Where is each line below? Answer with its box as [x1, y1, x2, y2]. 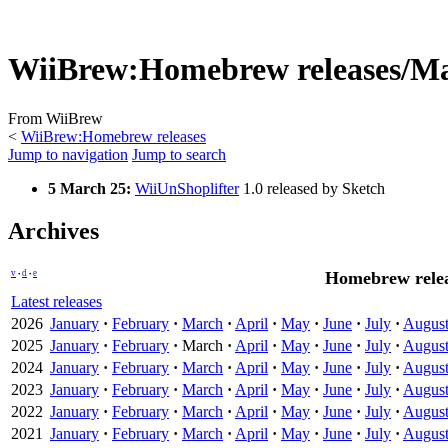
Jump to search [132, 145, 226, 163]
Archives [8, 217, 99, 244]
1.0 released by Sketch [239, 179, 385, 197]
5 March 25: [48, 179, 131, 197]
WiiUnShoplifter [135, 179, 239, 197]
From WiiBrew [8, 109, 103, 127]
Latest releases [11, 292, 102, 310]
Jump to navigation [8, 145, 128, 163]
